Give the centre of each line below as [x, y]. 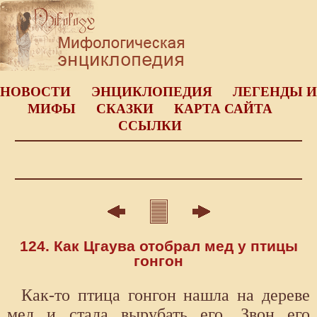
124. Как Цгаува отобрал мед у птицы [158, 246]
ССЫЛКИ [150, 126]
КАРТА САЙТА [223, 109]
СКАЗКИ [125, 109]
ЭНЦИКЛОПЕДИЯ [152, 92]
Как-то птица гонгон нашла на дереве [166, 295]
